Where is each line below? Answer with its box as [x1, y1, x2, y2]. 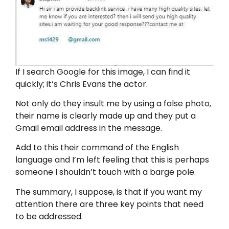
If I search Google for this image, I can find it [15, 65, 190, 78]
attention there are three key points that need [15, 198, 203, 210]
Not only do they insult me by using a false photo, [15, 97, 211, 109]
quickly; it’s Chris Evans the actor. [15, 78, 148, 90]
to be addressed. [15, 210, 83, 222]
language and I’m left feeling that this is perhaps [15, 154, 209, 166]
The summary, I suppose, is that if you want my [15, 186, 202, 198]
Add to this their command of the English [15, 142, 179, 154]
